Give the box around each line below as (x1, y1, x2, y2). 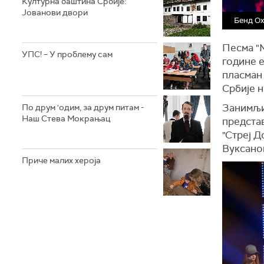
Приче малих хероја (22, 154, 101, 166)
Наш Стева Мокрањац (22, 113, 110, 124)
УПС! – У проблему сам (22, 48, 113, 60)
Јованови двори (22, 6, 88, 18)
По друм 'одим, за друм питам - (22, 101, 144, 113)
